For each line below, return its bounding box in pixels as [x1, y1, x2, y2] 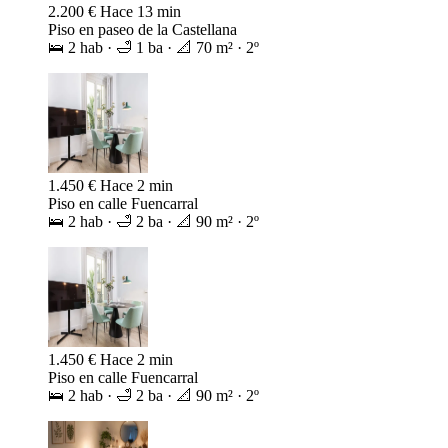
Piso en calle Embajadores [48, 11, 213, 29]
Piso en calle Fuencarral [48, 359, 198, 377]
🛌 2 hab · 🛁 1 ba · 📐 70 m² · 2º [48, 203, 259, 221]
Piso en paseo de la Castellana [48, 185, 237, 203]
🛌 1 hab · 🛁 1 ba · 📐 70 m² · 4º [48, 29, 259, 47]
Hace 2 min [100, 341, 173, 359]
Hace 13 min [100, 167, 181, 185]
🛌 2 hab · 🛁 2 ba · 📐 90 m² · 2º [48, 377, 259, 395]
